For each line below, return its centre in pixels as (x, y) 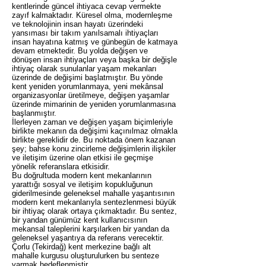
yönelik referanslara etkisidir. (61, 167)
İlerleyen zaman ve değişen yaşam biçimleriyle (92, 122)
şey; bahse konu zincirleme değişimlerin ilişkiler (94, 149)
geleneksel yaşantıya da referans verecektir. (88, 238)
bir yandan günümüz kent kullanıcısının (80, 220)
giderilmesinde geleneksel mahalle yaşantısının (93, 193)
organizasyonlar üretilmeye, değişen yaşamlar (91, 95)
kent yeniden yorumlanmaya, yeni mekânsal (88, 86)
